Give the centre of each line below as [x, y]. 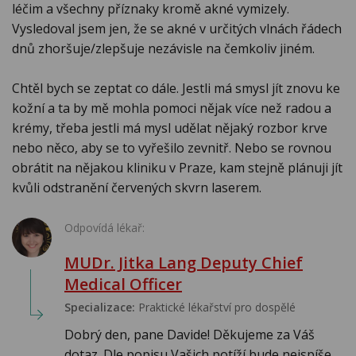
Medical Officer [123, 284]
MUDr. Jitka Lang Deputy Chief [184, 263]
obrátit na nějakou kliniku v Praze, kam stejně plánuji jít [177, 168]
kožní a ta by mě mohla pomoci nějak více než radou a [172, 108]
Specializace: [100, 308]
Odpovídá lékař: [104, 228]
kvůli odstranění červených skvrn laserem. [137, 188]
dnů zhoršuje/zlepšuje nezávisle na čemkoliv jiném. [163, 49]
